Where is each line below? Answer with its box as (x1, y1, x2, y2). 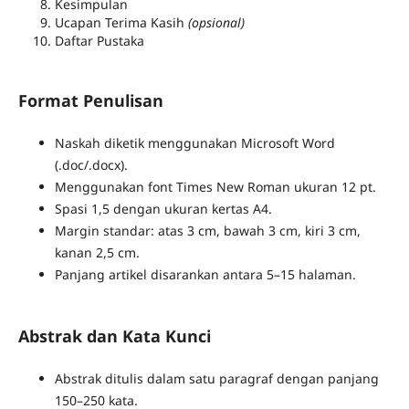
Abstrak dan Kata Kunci (17, 325, 211, 348)
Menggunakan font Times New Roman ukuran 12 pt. (54, 178, 376, 196)
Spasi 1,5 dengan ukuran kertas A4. (54, 200, 272, 218)
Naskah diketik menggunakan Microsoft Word (54, 134, 335, 152)
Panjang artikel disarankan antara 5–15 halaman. (54, 266, 356, 284)
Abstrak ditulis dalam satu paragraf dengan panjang (54, 370, 379, 388)
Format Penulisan (17, 89, 163, 112)
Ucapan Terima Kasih (54, 14, 188, 32)
